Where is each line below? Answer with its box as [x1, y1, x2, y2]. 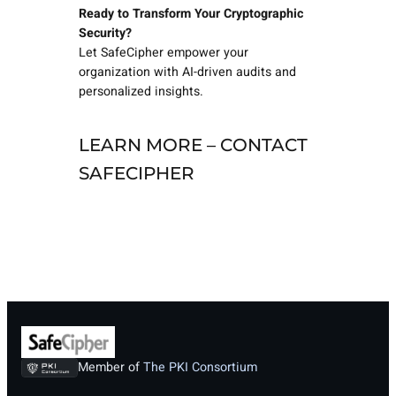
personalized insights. [78, 81, 203, 101]
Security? [78, 23, 132, 42]
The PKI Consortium [143, 358, 258, 377]
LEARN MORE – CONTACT [78, 134, 308, 156]
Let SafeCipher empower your [78, 42, 248, 62]
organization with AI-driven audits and [78, 62, 296, 81]
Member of [78, 358, 144, 377]
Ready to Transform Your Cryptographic [78, 4, 303, 23]
